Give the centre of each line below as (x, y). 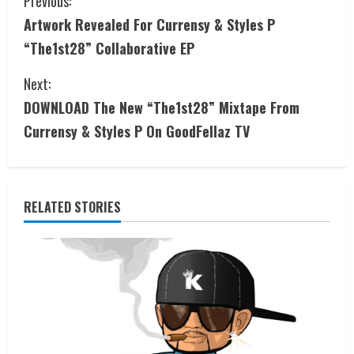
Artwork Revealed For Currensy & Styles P (149, 24)
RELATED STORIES (72, 207)
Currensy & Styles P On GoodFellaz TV (137, 131)
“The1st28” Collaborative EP (109, 48)
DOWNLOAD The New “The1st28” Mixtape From (162, 107)
